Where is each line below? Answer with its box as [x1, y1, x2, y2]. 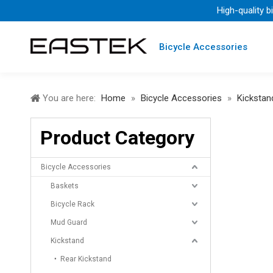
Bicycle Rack [51, 200, 94, 208]
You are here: [43, 93, 96, 104]
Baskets [51, 182, 79, 190]
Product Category [40, 126, 194, 149]
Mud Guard [51, 218, 87, 227]
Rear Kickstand [60, 255, 112, 263]
